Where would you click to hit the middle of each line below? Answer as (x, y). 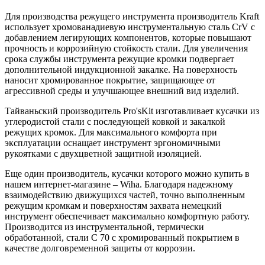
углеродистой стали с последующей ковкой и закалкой (115, 121)
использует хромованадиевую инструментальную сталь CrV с (130, 27)
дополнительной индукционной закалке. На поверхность (121, 69)
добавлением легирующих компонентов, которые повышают (128, 37)
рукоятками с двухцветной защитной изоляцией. (103, 153)
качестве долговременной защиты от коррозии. (100, 248)
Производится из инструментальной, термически (104, 227)
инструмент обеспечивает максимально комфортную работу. (127, 216)
